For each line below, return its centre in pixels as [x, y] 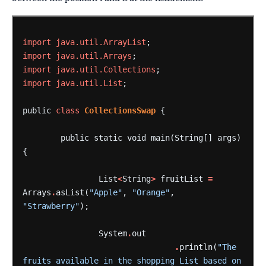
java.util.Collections [105, 69]
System [113, 233]
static [108, 137]
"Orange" [151, 192]
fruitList [181, 178]
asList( [72, 192]
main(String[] [181, 137]
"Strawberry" [51, 206]
